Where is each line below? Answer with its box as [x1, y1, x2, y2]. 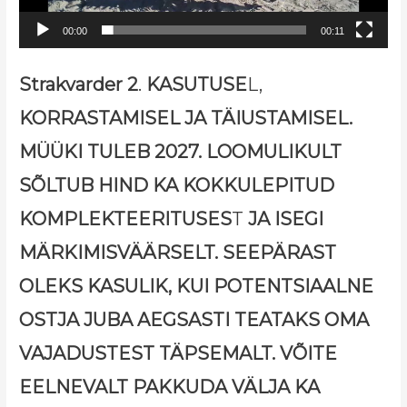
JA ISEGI [248, 207, 324, 230]
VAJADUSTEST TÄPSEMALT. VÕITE [19, 342, 338, 364]
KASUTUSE [146, 73, 248, 95]
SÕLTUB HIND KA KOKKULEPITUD [19, 174, 335, 196]
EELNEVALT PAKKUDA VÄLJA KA [19, 375, 321, 398]
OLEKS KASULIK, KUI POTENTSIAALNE [19, 274, 374, 297]
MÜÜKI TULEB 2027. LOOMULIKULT [19, 140, 342, 163]
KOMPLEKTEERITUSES [19, 207, 233, 230]
